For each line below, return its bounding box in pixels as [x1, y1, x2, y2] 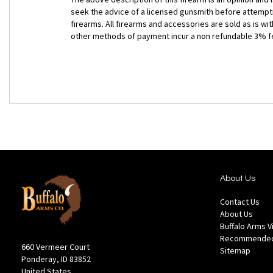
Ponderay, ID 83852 [21, 253, 91, 264]
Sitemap [220, 245, 250, 257]
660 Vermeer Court [21, 241, 90, 252]
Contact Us [220, 196, 260, 208]
